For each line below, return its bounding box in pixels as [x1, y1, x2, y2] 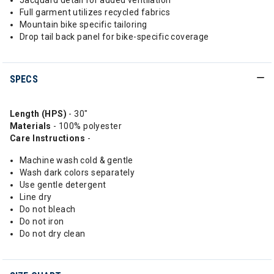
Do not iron [20, 217, 64, 226]
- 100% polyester [53, 121, 122, 131]
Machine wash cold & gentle [20, 155, 133, 165]
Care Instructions [10, 133, 87, 143]
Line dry [20, 192, 52, 202]
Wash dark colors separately [20, 168, 135, 177]
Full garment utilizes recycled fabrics [20, 7, 170, 17]
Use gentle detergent [20, 180, 106, 190]
